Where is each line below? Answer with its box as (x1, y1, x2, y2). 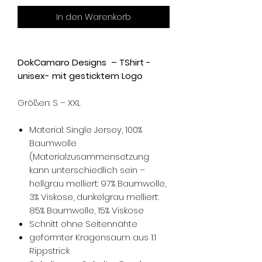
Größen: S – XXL (18, 96, 81, 109)
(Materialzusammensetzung (29, 150, 149, 163)
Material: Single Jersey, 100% (29, 123, 142, 136)
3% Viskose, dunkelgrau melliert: (29, 191, 158, 204)
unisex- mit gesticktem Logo (18, 70, 143, 82)
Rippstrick (29, 244, 70, 257)
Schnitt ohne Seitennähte (29, 218, 137, 230)
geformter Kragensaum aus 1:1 (29, 231, 156, 244)
